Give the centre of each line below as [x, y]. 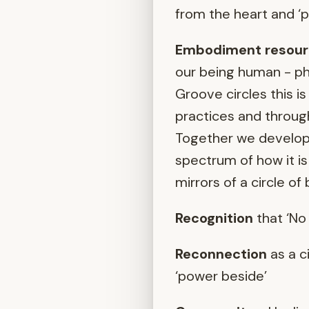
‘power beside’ [221, 276]
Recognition [214, 218]
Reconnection [221, 254]
